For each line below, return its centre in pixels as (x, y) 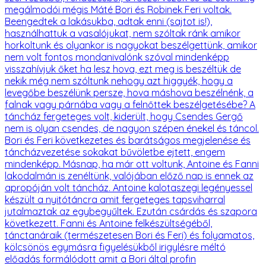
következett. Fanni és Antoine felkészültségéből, (108, 223)
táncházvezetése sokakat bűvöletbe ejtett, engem (115, 152)
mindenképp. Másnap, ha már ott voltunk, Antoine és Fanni (132, 164)
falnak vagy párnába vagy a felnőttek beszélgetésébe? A (130, 104)
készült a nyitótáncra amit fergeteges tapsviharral (115, 199)
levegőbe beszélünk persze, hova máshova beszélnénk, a (129, 92)
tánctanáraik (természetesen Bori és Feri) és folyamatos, (129, 235)
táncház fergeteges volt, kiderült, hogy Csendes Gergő (124, 116)
